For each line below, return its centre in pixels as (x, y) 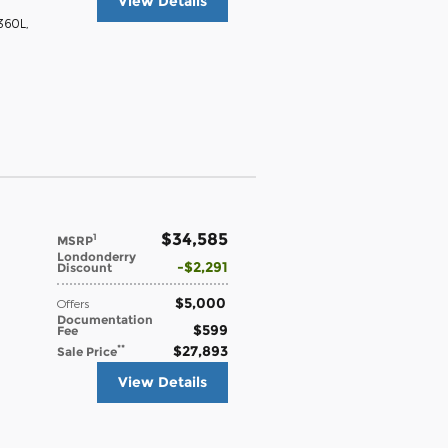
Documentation (105, 319)
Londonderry (96, 256)
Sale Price (87, 351)
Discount (84, 267)
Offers (73, 302)
